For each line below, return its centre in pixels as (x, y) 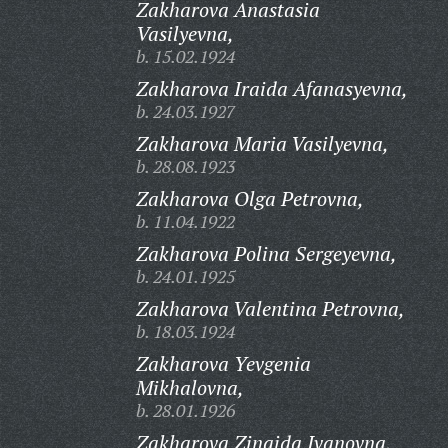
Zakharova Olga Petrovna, (249, 198)
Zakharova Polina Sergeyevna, (266, 253)
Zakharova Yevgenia (223, 363)
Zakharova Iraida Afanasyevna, (271, 88)
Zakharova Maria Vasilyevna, (262, 143)
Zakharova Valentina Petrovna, (270, 308)
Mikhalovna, (189, 387)
